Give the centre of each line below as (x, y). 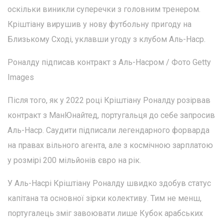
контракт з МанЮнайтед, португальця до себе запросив (111, 115)
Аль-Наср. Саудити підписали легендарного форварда (108, 130)
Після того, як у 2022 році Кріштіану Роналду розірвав (109, 100)
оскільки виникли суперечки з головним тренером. (104, 9)
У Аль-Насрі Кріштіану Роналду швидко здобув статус (109, 183)
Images (21, 77)
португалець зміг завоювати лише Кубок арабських (105, 213)
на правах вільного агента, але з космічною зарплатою (110, 145)
